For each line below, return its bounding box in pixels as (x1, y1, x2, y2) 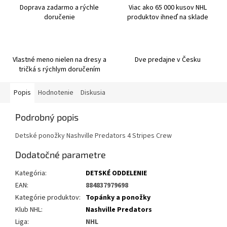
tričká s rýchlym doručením (18, 64, 100, 75)
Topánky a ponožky (86, 193, 150, 203)
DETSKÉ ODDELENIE (86, 168, 147, 179)
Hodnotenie (38, 88, 73, 98)
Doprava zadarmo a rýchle (20, 3, 99, 13)
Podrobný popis (15, 111, 79, 123)
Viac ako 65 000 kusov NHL (129, 3, 207, 13)
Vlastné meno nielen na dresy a (12, 55, 106, 65)
